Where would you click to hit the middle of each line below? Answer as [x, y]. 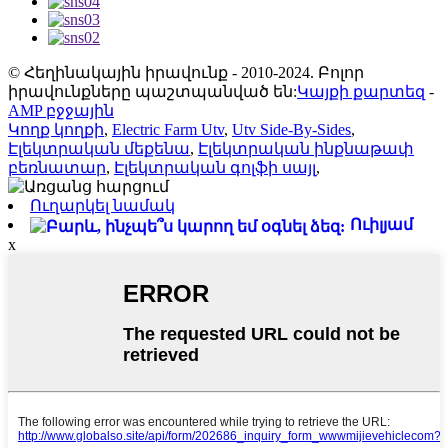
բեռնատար [57, 167]
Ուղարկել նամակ [102, 205]
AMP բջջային [61, 110]
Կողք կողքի [56, 129]
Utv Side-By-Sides [291, 129]
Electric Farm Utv [168, 129]
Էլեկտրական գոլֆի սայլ [215, 167]
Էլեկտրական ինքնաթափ [306, 148]
